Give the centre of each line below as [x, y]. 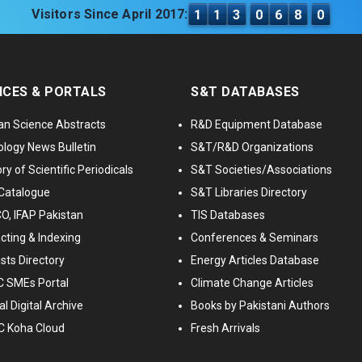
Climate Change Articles [252, 283]
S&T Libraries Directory [249, 193]
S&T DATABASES [245, 92]
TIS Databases [228, 215]
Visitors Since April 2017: [110, 15]
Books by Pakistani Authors [260, 306]
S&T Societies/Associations [261, 170]
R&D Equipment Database [257, 125]
